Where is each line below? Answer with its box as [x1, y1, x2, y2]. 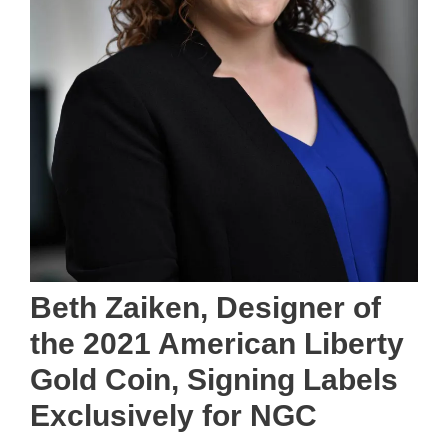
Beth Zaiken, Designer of [30, 291, 381, 325]
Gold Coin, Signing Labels [30, 363, 398, 397]
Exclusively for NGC [30, 399, 317, 433]
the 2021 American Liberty [30, 327, 404, 361]
